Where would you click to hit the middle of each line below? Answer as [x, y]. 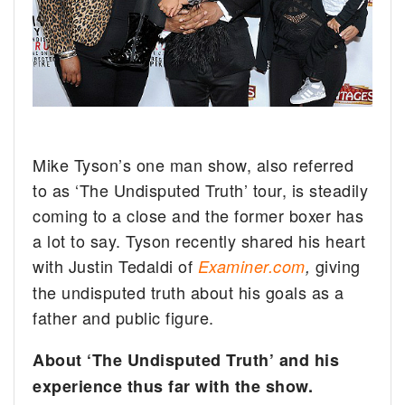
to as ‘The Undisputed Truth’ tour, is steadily [201, 190]
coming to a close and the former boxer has [198, 216]
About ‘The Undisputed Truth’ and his [186, 360]
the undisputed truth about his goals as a [188, 292]
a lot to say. [77, 241]
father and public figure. [123, 318]
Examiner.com [251, 267]
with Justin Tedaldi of [115, 266]
